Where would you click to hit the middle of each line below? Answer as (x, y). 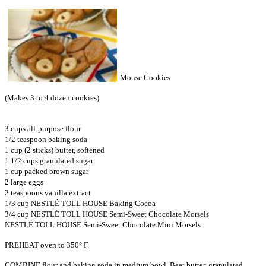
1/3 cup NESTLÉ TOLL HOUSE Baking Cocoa (80, 204)
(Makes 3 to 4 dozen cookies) (52, 98)
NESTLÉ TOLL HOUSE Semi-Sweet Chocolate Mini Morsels (103, 225)
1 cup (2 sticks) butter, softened (55, 150)
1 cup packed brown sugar (47, 172)
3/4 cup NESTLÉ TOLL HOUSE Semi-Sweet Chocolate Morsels (107, 214)
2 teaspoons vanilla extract (48, 193)
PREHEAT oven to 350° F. (47, 245)
